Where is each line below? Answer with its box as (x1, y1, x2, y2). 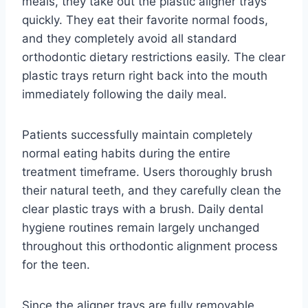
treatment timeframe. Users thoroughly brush (22, 165, 272, 179)
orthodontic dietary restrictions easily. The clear (22, 50, 285, 65)
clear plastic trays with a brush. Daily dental (22, 202, 263, 217)
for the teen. (22, 258, 90, 272)
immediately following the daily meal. (22, 87, 227, 102)
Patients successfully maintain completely (22, 128, 252, 142)
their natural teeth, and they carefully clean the (22, 184, 281, 198)
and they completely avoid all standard (22, 32, 237, 46)
